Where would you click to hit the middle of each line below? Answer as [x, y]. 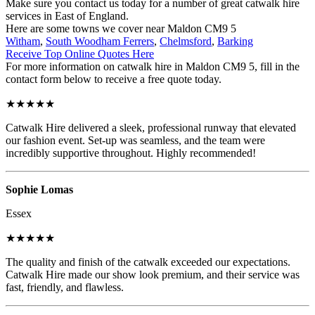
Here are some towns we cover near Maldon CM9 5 [121, 28]
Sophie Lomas [39, 189]
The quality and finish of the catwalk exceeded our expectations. [148, 262]
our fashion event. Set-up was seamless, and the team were [135, 140]
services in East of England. [67, 15]
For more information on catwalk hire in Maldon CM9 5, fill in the [153, 66]
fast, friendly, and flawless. [65, 287]
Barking [235, 41]
